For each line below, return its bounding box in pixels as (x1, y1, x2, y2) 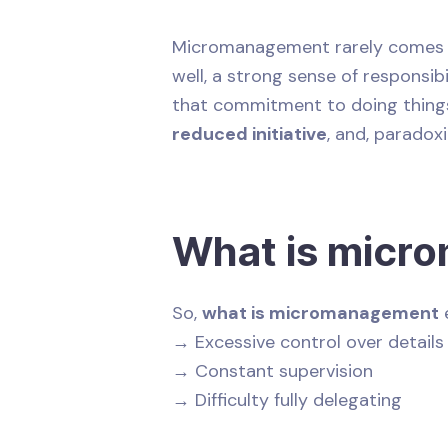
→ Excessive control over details (172, 329, 444, 354)
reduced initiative (172, 121, 327, 146)
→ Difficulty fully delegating (172, 387, 402, 412)
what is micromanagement (202, 300, 439, 325)
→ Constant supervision (172, 358, 373, 383)
